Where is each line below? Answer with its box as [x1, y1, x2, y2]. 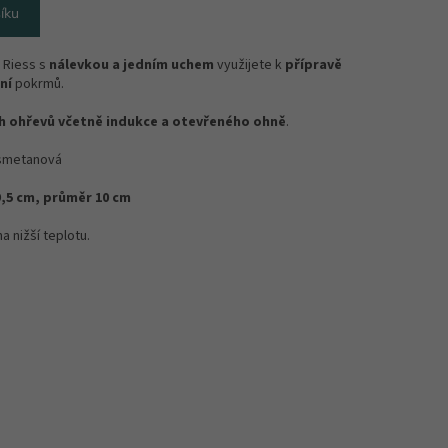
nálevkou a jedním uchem [49, 55, 214, 76]
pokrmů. [12, 74, 70, 95]
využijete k [214, 55, 285, 76]
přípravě [285, 55, 342, 76]
